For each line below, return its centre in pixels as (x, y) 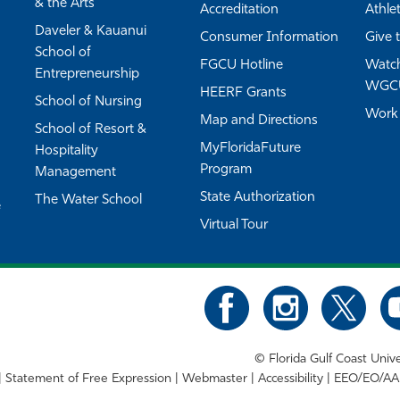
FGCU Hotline (242, 66)
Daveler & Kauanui (91, 32)
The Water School (88, 200)
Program (226, 170)
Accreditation (239, 10)
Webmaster (215, 379)
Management (75, 173)
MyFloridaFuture (250, 149)
